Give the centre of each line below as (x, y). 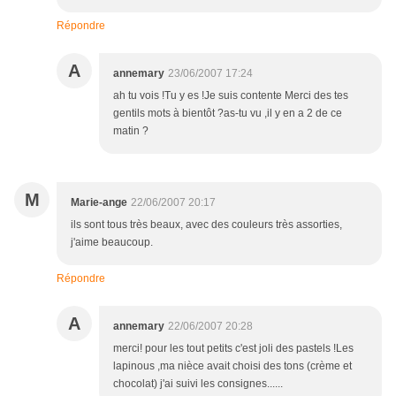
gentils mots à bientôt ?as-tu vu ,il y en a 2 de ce (228, 114)
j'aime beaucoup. (112, 243)
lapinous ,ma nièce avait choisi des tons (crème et (232, 366)
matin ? (131, 131)
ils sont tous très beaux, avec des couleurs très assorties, (206, 225)
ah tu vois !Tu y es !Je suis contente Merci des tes (231, 96)
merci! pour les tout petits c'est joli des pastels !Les (233, 349)
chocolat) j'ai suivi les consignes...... (198, 384)
